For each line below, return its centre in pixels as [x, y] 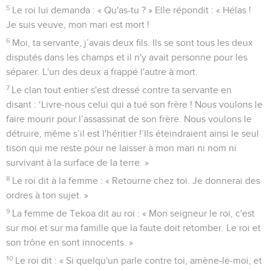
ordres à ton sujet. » [47, 195]
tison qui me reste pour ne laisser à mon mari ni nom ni [121, 148]
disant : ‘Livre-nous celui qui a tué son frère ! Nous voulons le [134, 104]
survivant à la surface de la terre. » [77, 162]
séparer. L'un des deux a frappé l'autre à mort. [102, 72]
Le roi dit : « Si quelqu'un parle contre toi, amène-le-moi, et [139, 260]
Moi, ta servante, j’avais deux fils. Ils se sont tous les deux [133, 43]
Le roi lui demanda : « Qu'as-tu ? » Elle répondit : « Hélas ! [132, 10]
